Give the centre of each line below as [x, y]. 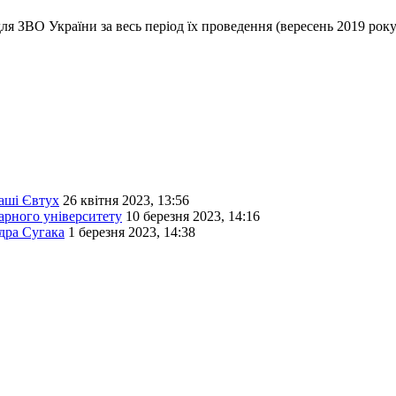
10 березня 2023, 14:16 [193, 217]
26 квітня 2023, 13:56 [126, 201]
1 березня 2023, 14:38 [132, 232]
